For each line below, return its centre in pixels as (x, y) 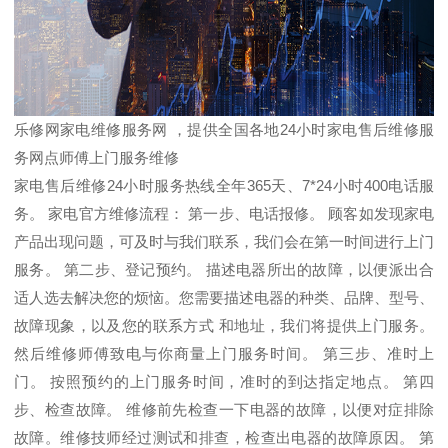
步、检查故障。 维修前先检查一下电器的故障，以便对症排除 (224, 410)
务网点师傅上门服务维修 (96, 158)
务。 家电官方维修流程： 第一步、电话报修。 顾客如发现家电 (224, 214)
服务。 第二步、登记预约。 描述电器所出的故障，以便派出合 (224, 270)
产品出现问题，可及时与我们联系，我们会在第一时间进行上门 (224, 242)
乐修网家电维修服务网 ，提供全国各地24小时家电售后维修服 (224, 130)
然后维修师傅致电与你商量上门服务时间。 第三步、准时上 (224, 354)
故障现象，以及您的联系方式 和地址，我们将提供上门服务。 (224, 326)
